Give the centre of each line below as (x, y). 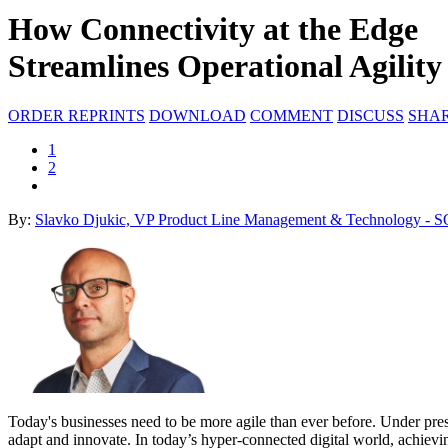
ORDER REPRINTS (76, 115)
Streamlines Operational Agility (225, 66)
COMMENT (291, 115)
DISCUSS (370, 115)
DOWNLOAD (197, 115)
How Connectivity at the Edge (213, 29)
